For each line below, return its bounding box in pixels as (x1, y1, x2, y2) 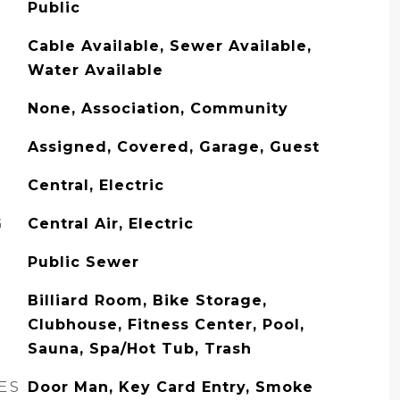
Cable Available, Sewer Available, (27, 37, 312, 54)
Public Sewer (27, 254, 139, 271)
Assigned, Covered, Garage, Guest (27, 138, 320, 155)
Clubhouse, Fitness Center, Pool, (27, 316, 304, 333)
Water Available (27, 62, 163, 79)
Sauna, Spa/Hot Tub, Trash (27, 340, 252, 357)
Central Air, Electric (27, 215, 194, 232)
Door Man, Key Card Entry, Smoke (27, 379, 313, 396)
